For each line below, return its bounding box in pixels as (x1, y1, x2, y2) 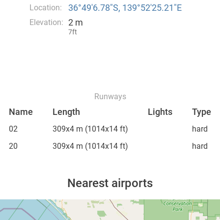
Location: (29, 3, 62, 12)
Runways (94, 92, 126, 101)
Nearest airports (67, 176, 153, 190)
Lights (148, 107, 172, 117)
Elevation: (29, 18, 63, 27)
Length (53, 107, 80, 117)
